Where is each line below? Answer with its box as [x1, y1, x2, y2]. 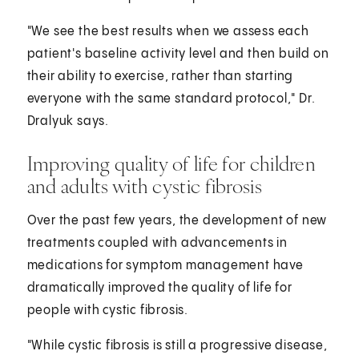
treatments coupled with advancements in [26, 236, 288, 250]
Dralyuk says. [26, 114, 110, 128]
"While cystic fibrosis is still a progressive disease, [26, 338, 328, 353]
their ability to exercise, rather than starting [26, 69, 294, 83]
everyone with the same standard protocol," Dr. [26, 91, 316, 106]
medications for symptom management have [26, 258, 304, 272]
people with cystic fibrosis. [26, 303, 189, 317]
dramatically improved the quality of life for [26, 280, 292, 295]
